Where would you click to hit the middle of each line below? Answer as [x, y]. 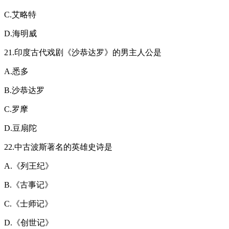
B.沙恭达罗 [24, 90]
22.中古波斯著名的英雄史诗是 [58, 147]
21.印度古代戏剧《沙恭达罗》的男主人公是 [83, 52]
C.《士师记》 [28, 203]
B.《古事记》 [28, 185]
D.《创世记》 [29, 222]
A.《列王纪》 [29, 166]
